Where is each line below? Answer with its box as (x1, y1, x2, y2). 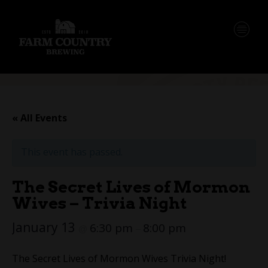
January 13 (12, 218, 78, 236)
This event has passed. (21, 145, 123, 159)
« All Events (12, 111, 67, 124)
